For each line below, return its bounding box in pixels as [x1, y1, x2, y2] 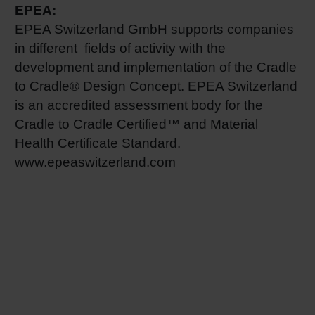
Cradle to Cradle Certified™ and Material [15, 116, 258, 131]
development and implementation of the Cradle [15, 59, 297, 75]
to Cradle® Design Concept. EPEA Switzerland [15, 78, 297, 94]
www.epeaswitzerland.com [15, 154, 176, 169]
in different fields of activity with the [15, 40, 226, 56]
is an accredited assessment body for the [15, 97, 263, 112]
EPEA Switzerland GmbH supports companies [15, 21, 294, 37]
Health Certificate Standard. [15, 135, 181, 150]
